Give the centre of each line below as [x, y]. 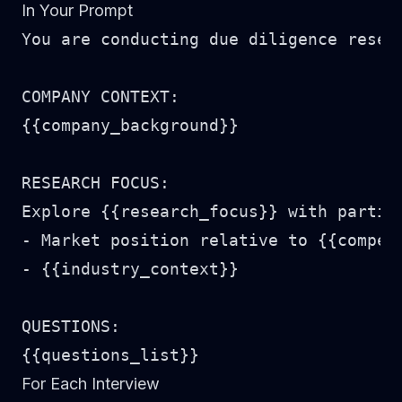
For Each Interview [91, 384]
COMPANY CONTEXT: [100, 96]
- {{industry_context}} [130, 269]
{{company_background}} [130, 125]
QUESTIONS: [71, 326]
